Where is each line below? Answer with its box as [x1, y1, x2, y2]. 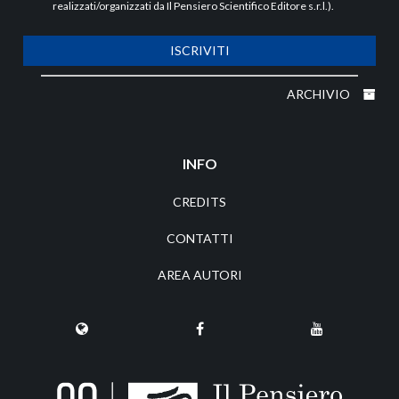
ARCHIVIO [287, 86, 353, 102]
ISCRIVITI [169, 43, 230, 59]
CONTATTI [166, 231, 233, 247]
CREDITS [173, 194, 226, 210]
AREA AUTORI [157, 267, 242, 283]
